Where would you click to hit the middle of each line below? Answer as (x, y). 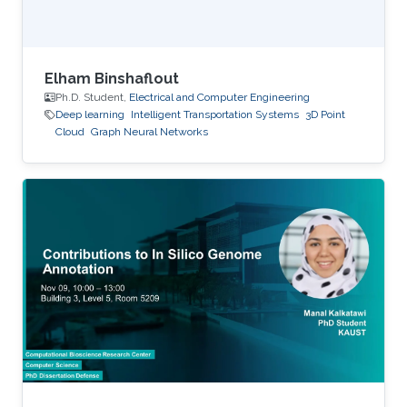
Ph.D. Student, (92, 98)
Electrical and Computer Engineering (219, 98)
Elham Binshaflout (112, 79)
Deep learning (90, 115)
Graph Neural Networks (149, 132)
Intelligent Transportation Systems (215, 115)
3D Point (325, 115)
